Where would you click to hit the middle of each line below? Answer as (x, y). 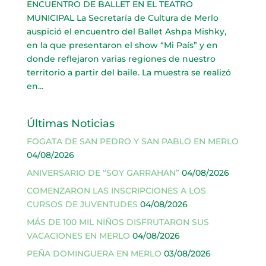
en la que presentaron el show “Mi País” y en (122, 45)
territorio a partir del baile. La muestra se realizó (129, 72)
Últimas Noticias (70, 123)
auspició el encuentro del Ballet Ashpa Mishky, (126, 31)
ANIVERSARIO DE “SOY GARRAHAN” (103, 172)
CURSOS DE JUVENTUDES (82, 204)
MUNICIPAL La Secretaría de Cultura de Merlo (122, 18)
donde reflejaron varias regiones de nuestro (121, 58)
